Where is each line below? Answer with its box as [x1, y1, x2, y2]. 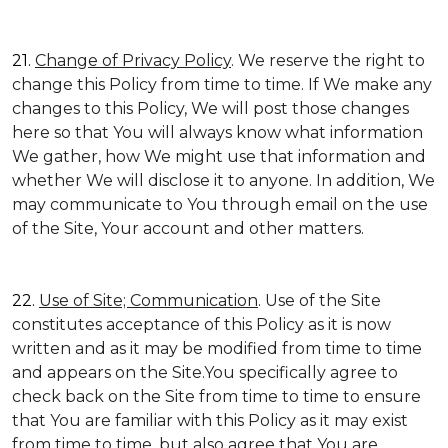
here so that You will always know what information [12, 123, 423, 142]
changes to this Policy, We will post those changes [12, 99, 409, 118]
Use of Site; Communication [39, 291, 258, 310]
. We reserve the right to [231, 51, 425, 70]
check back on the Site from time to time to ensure [12, 387, 421, 406]
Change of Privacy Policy [35, 51, 231, 70]
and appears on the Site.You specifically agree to [12, 363, 398, 382]
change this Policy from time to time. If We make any [12, 75, 432, 94]
